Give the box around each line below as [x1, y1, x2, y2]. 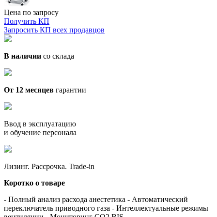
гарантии [54, 85, 86, 94]
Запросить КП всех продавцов [4, 25, 105, 34]
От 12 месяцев [4, 85, 54, 94]
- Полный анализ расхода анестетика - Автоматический [4, 195, 188, 203]
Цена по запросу [4, 8, 59, 16]
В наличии [4, 51, 41, 60]
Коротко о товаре [4, 178, 65, 187]
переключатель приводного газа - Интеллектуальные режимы [4, 203, 208, 212]
